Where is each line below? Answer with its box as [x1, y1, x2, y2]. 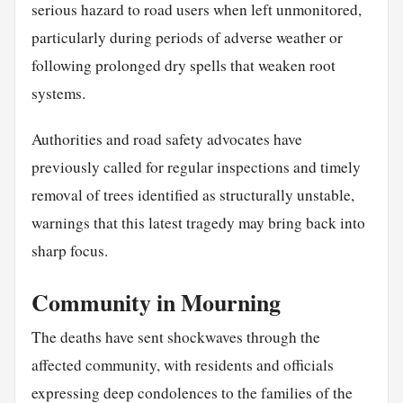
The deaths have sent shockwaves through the [31, 326, 320, 347]
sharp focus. [31, 239, 108, 261]
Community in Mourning [31, 284, 281, 319]
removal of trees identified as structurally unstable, [31, 184, 354, 205]
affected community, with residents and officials [31, 354, 334, 375]
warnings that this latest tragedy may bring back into [31, 211, 365, 233]
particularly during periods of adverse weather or [31, 27, 343, 49]
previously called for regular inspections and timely [31, 156, 361, 177]
